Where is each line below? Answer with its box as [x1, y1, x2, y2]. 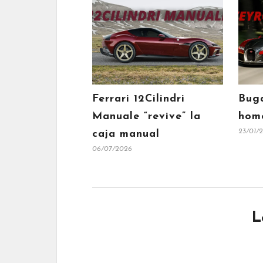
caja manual [92, 129, 160, 140]
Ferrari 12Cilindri [92, 93, 185, 105]
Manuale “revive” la [92, 111, 201, 123]
